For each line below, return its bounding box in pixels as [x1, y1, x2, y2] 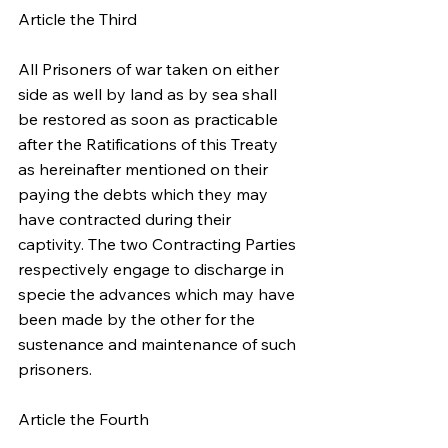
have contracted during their [18, 209, 235, 229]
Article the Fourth [18, 409, 149, 429]
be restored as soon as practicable [18, 109, 282, 129]
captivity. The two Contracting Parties [18, 234, 300, 254]
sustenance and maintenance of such [18, 334, 300, 354]
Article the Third [18, 9, 137, 29]
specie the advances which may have [18, 284, 299, 304]
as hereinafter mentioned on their [18, 159, 272, 179]
